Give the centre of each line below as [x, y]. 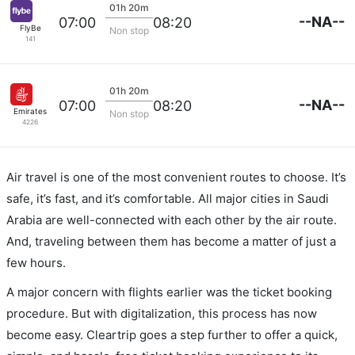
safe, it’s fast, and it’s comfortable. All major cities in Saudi [168, 198]
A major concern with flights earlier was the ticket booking [169, 292]
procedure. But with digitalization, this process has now [162, 313]
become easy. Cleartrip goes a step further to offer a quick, [172, 335]
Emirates [30, 111]
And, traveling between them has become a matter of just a [171, 241]
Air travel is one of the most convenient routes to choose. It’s [176, 177]
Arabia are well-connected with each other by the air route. [172, 220]
